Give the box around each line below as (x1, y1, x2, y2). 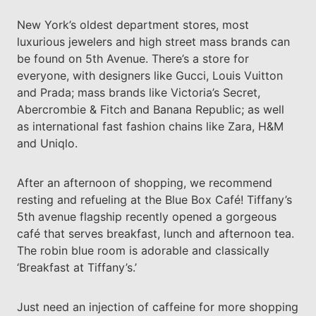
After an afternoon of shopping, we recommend (16, 176, 272, 190)
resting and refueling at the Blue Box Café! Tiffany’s (16, 193, 292, 207)
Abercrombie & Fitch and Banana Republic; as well (16, 102, 284, 117)
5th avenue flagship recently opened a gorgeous (16, 209, 276, 224)
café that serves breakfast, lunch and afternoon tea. (16, 226, 294, 241)
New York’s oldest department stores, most (16, 18, 249, 32)
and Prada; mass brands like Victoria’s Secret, (16, 85, 260, 100)
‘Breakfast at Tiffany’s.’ (16, 260, 137, 275)
